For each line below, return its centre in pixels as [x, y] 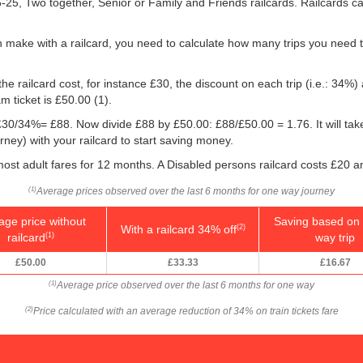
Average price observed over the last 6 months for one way [186, 285]
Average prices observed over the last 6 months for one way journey [186, 191]
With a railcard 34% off [178, 229]
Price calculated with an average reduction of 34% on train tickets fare [186, 311]
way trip [335, 237]
